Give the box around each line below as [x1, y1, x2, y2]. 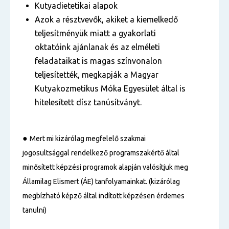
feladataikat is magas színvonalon [35, 56, 162, 65]
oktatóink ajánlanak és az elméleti [35, 42, 160, 52]
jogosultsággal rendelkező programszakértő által [22, 149, 179, 157]
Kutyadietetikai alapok [35, 1, 118, 10]
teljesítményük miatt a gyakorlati [35, 29, 156, 38]
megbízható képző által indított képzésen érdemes [22, 192, 185, 200]
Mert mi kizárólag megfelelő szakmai [30, 134, 146, 143]
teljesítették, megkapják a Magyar [35, 70, 158, 79]
